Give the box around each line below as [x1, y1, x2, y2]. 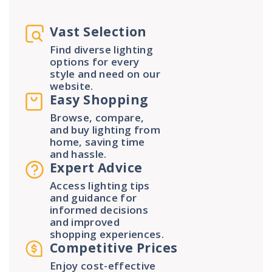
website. [50, 79, 93, 93]
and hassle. [50, 147, 107, 161]
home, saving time [50, 135, 145, 149]
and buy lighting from [50, 123, 161, 137]
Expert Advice [50, 159, 143, 176]
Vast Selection [50, 23, 147, 40]
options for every [50, 55, 140, 69]
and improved [50, 215, 120, 229]
